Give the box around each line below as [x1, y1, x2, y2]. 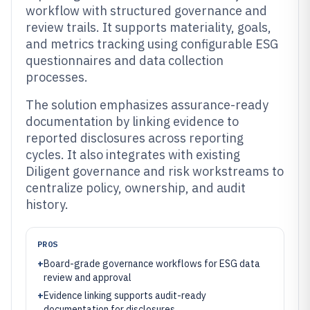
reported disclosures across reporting [26, 130, 244, 146]
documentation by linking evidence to [26, 113, 239, 129]
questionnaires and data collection [26, 53, 224, 69]
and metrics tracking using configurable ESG [26, 36, 278, 52]
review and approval [44, 271, 131, 284]
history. [26, 197, 69, 212]
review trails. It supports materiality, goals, [26, 19, 271, 35]
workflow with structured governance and [26, 3, 267, 19]
